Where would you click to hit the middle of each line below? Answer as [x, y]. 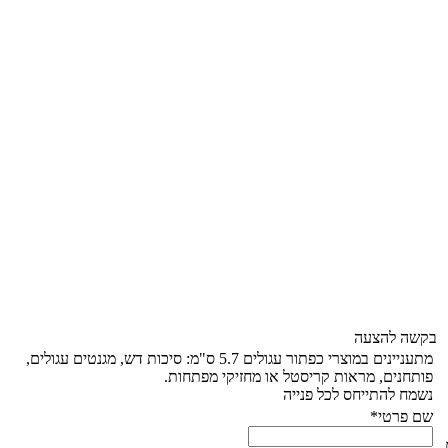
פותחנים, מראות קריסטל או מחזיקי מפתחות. [298, 376]
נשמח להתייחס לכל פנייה [358, 394]
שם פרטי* [401, 416]
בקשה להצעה [395, 337]
